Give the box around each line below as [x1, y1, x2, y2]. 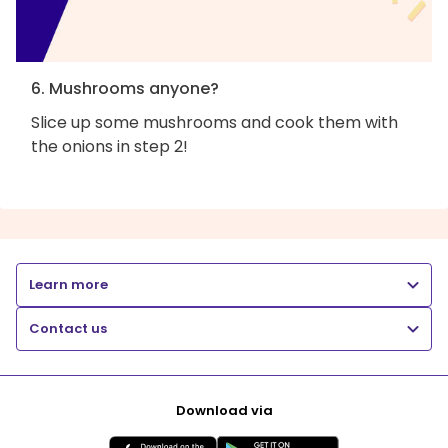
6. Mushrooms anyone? [31, 76, 219, 100]
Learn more [29, 274, 108, 294]
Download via [175, 400, 273, 420]
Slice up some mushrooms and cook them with [31, 110, 398, 134]
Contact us [29, 318, 107, 338]
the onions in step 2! [31, 134, 188, 158]
